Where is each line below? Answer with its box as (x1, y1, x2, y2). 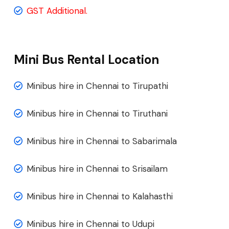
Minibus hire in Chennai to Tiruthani (27, 108, 168, 119)
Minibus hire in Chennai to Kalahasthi (27, 191, 173, 202)
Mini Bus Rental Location (14, 52, 159, 67)
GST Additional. (27, 5, 87, 16)
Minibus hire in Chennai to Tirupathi (27, 80, 168, 91)
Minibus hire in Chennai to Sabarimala (27, 135, 177, 147)
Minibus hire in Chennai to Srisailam (27, 163, 168, 174)
